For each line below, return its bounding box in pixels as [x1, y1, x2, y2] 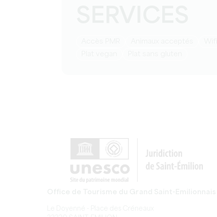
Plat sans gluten [132, 51, 182, 58]
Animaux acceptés [136, 38, 193, 45]
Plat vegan [86, 51, 117, 58]
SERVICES [76, 5, 189, 28]
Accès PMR [86, 38, 120, 45]
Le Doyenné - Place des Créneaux [47, 206, 154, 212]
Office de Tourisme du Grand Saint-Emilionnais [47, 189, 216, 196]
